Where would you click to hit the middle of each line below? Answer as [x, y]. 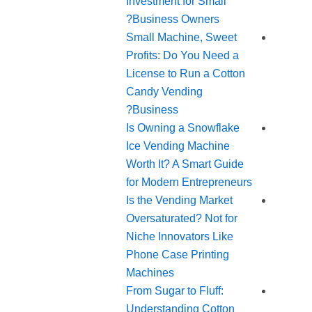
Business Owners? [176, 19]
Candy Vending [165, 92]
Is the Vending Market [180, 201]
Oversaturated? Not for [182, 219]
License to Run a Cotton [186, 74]
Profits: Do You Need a [183, 56]
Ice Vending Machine [178, 146]
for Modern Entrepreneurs [189, 182]
